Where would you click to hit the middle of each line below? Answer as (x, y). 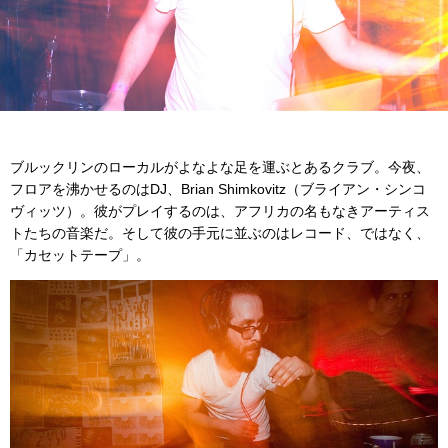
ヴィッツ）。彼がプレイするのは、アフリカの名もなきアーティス (220, 210)
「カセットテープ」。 (80, 254)
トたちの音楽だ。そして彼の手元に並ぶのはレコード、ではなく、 (220, 232)
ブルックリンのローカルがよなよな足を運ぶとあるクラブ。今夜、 (220, 166)
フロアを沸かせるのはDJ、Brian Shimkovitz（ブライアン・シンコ (218, 188)
